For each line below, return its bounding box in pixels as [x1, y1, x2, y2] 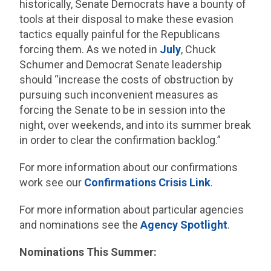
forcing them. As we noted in [19, 43, 160, 56]
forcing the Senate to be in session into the [19, 103, 226, 116]
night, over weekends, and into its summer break [19, 119, 252, 131]
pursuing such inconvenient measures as [19, 88, 219, 101]
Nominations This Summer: [19, 246, 160, 258]
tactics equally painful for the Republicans [19, 28, 221, 41]
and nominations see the [19, 218, 141, 231]
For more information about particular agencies [19, 203, 244, 216]
